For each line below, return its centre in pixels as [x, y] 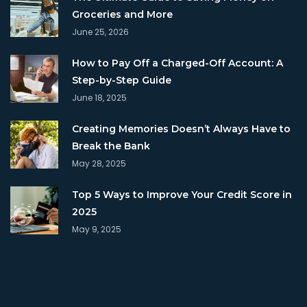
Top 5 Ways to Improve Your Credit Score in [182, 194]
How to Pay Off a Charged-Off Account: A [177, 63]
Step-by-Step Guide [122, 80]
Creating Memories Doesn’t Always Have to [181, 128]
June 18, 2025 [99, 97]
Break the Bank [111, 146]
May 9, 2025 [97, 229]
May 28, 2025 [99, 163]
